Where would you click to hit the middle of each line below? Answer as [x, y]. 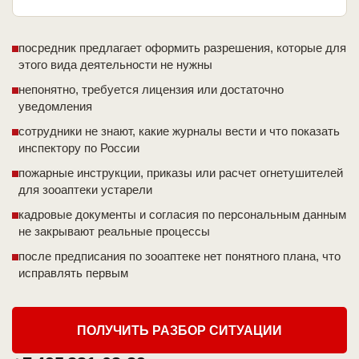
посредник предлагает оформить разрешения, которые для [182, 48]
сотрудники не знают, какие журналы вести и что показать [179, 131]
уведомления [55, 107]
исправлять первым [73, 273]
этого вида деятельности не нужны [115, 65]
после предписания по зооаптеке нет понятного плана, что [179, 256]
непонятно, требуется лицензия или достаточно [151, 90]
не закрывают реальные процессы [114, 232]
